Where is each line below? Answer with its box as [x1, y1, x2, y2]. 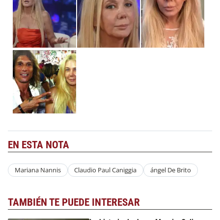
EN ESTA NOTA [8, 138, 69, 151]
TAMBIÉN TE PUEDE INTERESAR [8, 196, 140, 208]
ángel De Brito [150, 165, 191, 175]
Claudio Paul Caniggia [74, 165, 137, 175]
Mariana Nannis [14, 165, 61, 175]
